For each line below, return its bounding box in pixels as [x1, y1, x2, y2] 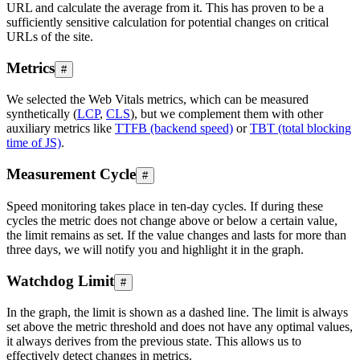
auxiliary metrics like [6, 121, 115, 136]
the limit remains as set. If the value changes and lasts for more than [6, 227, 346, 242]
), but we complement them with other [130, 107, 323, 121]
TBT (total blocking [250, 121, 351, 136]
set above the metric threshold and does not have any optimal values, [6, 320, 353, 334]
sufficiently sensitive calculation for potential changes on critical [6, 15, 329, 29]
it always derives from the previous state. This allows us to [6, 334, 301, 349]
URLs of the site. [6, 30, 93, 43]
